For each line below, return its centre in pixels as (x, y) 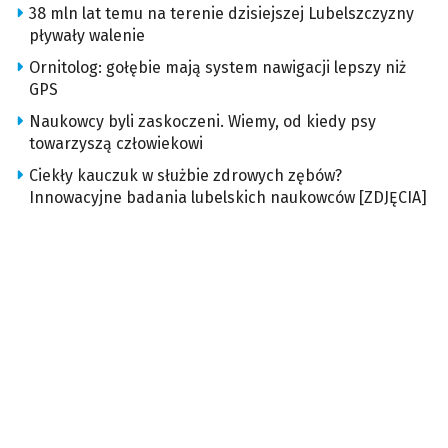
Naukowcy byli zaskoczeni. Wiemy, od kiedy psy (202, 122)
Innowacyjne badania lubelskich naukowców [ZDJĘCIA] (228, 198)
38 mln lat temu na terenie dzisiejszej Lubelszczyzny (221, 14)
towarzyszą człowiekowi (116, 144)
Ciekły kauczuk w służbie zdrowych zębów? (185, 176)
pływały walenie (87, 36)
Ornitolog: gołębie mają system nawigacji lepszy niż (217, 68)
